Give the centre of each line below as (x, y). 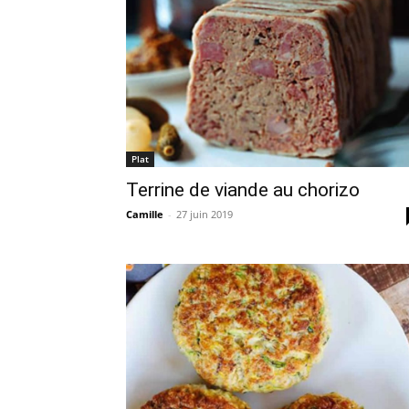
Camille (145, 214)
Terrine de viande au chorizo (243, 189)
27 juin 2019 (204, 214)
